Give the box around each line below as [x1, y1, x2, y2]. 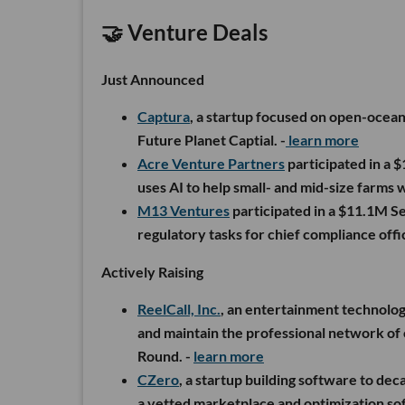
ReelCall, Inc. [137, 299, 221, 317]
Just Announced [101, 70, 204, 88]
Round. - [137, 346, 193, 364]
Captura [137, 107, 190, 125]
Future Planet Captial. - [137, 130, 286, 148]
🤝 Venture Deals [101, 18, 268, 45]
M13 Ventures [137, 201, 230, 219]
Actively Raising [101, 262, 203, 280]
